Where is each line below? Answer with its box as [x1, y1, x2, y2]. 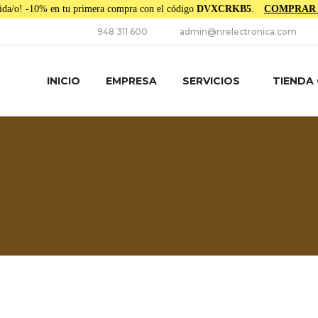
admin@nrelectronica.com [180, 26, 297, 37]
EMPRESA [106, 75, 157, 87]
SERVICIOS [182, 75, 240, 87]
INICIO [47, 75, 80, 87]
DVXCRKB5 [197, 4, 251, 14]
